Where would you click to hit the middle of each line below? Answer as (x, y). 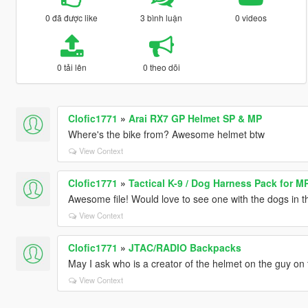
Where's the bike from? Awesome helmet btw (166, 134)
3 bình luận (162, 17)
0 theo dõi (161, 67)
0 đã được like (72, 17)
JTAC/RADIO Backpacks (185, 247)
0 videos (251, 17)
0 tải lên (71, 67)
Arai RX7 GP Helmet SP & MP (195, 118)
